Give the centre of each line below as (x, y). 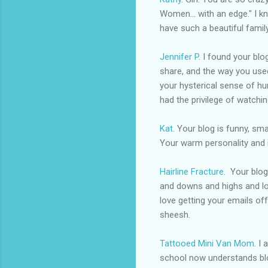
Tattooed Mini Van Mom (207, 243)
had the (176, 100)
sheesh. (175, 214)
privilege (207, 100)
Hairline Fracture (192, 171)
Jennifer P (179, 57)
